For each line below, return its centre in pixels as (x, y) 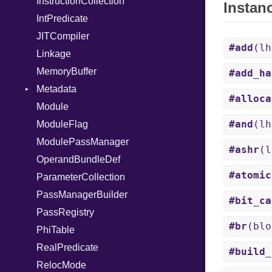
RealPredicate (67, 247)
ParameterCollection (81, 177)
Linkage (54, 54)
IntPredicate (62, 19)
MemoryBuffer (66, 71)
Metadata (56, 89)
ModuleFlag (62, 124)
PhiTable (56, 230)
